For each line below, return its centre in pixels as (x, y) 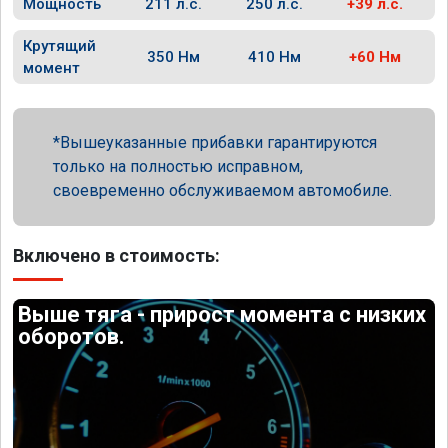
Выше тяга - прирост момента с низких (222, 314)
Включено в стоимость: (116, 255)
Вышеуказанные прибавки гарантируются (218, 142)
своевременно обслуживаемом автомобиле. (222, 190)
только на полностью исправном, (178, 166)
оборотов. (72, 336)
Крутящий (59, 46)
